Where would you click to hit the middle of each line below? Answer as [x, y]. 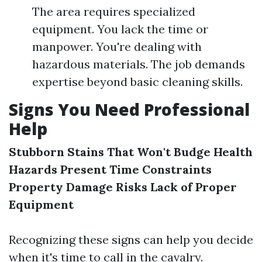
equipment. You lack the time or [120, 29]
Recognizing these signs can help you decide [131, 239]
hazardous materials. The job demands [139, 64]
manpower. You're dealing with [117, 46]
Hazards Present [58, 169]
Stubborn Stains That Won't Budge [110, 152]
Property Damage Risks [78, 187]
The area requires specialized [114, 11]
